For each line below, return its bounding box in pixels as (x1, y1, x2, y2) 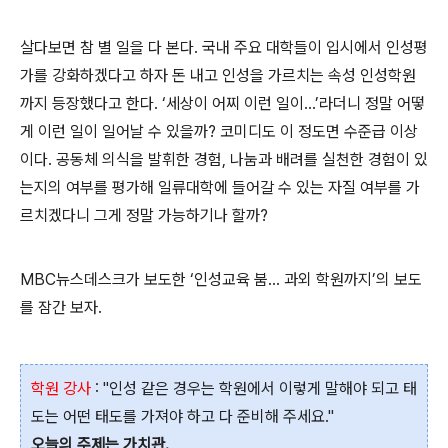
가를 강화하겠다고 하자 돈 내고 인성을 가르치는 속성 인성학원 (20, 66, 416, 86)
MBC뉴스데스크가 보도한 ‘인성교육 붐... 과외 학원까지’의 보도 (20, 270, 422, 290)
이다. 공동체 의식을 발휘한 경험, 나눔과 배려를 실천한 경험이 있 (20, 150, 428, 170)
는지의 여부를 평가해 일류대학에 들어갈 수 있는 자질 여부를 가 (20, 178, 420, 198)
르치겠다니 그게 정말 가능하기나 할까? (20, 206, 268, 226)
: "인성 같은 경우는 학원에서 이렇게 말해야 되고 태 (95, 379, 417, 399)
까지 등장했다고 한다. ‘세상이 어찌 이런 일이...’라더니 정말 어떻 (20, 94, 425, 114)
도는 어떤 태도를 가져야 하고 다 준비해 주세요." (31, 407, 334, 427)
